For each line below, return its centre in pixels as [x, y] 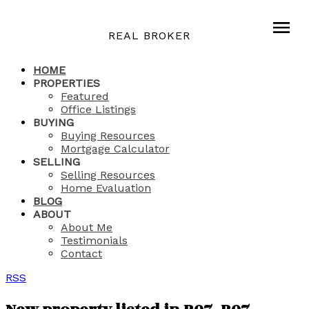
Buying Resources [108, 136]
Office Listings [98, 109]
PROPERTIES [67, 83]
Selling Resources [108, 175]
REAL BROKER [149, 36]
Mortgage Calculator [115, 149]
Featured [85, 96]
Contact [81, 253]
